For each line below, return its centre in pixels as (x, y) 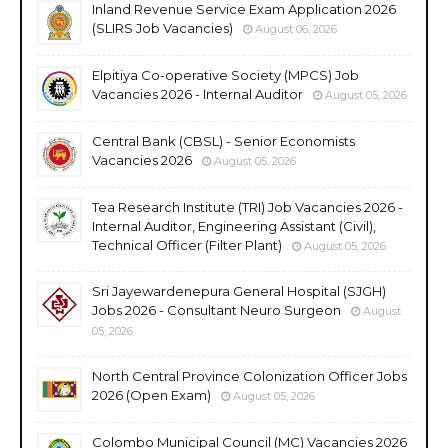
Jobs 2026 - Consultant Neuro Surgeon (216, 309)
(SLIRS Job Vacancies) (162, 27)
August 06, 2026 (296, 28)
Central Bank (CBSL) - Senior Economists (223, 140)
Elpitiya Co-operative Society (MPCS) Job (225, 74)
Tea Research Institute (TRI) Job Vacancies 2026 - (247, 206)
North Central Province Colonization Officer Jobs (249, 375)
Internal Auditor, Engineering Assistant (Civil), (234, 225)
